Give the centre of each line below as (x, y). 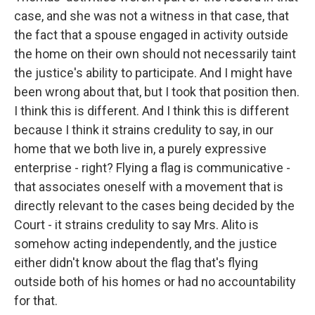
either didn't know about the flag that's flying (136, 263)
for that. (36, 301)
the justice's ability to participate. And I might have (153, 73)
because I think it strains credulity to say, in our (144, 130)
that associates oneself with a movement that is (149, 187)
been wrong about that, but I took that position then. (157, 92)
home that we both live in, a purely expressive (140, 149)
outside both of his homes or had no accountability (155, 282)
